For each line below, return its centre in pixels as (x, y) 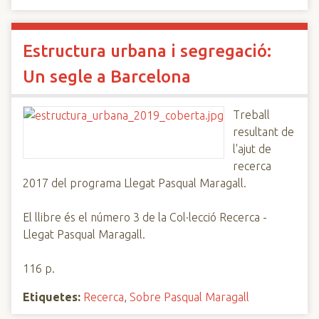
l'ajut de (252, 149)
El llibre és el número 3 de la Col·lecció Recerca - (145, 217)
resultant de (263, 132)
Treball (251, 115)
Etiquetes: (52, 297)
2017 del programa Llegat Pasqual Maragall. (135, 183)
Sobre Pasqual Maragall (189, 297)
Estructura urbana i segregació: (147, 51)
